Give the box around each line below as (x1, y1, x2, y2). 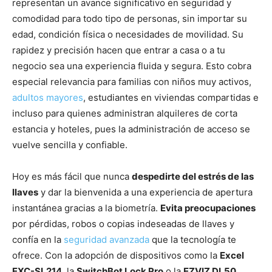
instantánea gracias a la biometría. (12, 202, 160, 214)
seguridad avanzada (64, 233, 149, 245)
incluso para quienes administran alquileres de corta (12, 107, 237, 119)
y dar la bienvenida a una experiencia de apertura (38, 186, 253, 198)
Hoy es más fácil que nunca (12, 170, 132, 182)
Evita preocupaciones (160, 202, 256, 214)
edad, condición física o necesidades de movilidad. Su (12, 28, 243, 40)
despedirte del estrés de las (132, 170, 254, 182)
